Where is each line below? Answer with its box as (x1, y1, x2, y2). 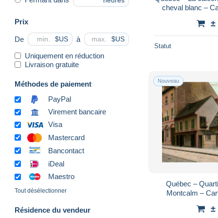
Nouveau (158, 77, 179, 84)
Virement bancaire (48, 108, 106, 116)
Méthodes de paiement (15, 79, 91, 88)
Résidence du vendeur (15, 206, 91, 215)
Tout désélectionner (15, 187, 67, 195)
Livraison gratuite (25, 60, 79, 69)
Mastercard (48, 133, 85, 142)
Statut (154, 42, 171, 50)
